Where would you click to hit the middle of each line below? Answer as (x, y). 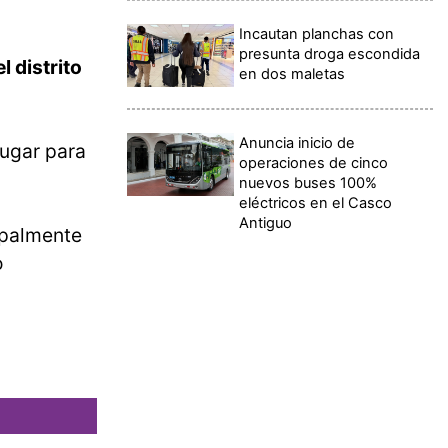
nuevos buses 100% (308, 182)
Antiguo (266, 222)
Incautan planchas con (317, 33)
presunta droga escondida (330, 53)
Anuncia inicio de (297, 142)
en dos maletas (292, 73)
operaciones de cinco (314, 162)
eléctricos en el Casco (316, 202)
